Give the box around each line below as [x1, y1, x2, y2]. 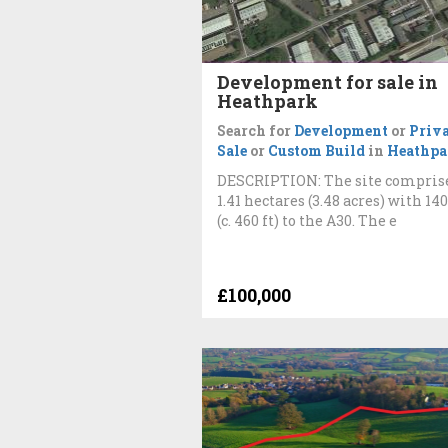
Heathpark [217, 88, 318, 113]
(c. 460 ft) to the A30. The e [217, 210, 397, 230]
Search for [217, 120, 294, 140]
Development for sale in [217, 69, 438, 94]
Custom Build [268, 140, 365, 160]
